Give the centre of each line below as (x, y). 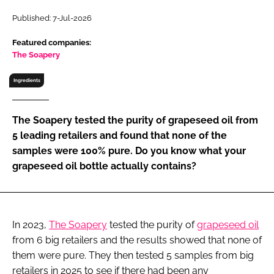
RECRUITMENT (186, 12)
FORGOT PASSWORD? (60, 178)
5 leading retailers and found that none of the (120, 135)
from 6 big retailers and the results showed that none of (137, 240)
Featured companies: (52, 42)
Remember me (61, 109)
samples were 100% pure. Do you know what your (129, 150)
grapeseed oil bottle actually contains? (104, 166)
